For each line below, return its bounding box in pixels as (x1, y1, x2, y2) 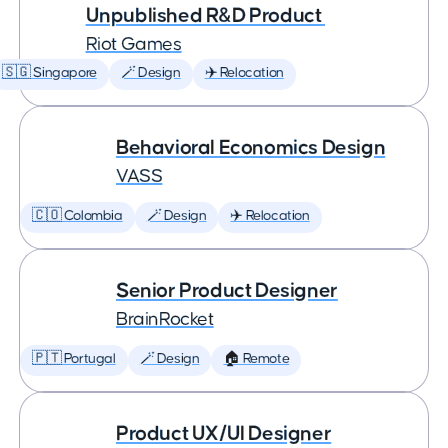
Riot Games (85, 35, 182, 54)
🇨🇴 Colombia (32, 209, 123, 223)
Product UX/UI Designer (116, 423, 332, 444)
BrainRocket (116, 310, 214, 329)
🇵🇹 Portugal (32, 352, 116, 366)
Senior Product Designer (116, 280, 338, 301)
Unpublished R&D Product (85, 5, 325, 26)
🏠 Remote (223, 352, 290, 366)
